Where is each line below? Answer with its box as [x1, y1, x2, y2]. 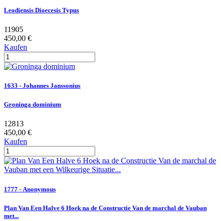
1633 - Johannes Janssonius [4, 82, 80, 90]
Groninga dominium [4, 101, 61, 109]
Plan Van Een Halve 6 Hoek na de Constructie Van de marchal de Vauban [4, 204, 207, 212]
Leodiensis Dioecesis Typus [4, 6, 79, 14]
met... [4, 212, 19, 220]
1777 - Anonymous [4, 185, 56, 193]
